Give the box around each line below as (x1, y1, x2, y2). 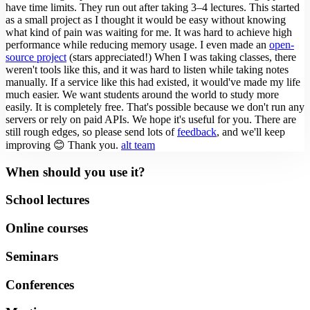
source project (6, 51, 66, 63)
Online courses (6, 221, 88, 236)
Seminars (6, 248, 58, 264)
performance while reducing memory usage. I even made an (6, 38, 269, 51)
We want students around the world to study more (62, 88, 279, 100)
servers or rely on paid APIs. (6, 113, 129, 125)
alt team (121, 138, 155, 151)
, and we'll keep (217, 125, 285, 138)
